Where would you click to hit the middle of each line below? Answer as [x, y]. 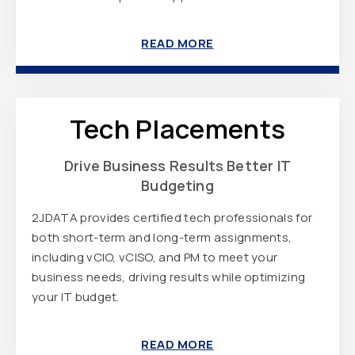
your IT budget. [76, 296]
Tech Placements [177, 128]
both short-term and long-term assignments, [162, 237]
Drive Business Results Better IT [177, 165]
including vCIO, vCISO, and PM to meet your [155, 257]
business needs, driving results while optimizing [169, 277]
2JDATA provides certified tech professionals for [172, 217]
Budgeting [177, 185]
